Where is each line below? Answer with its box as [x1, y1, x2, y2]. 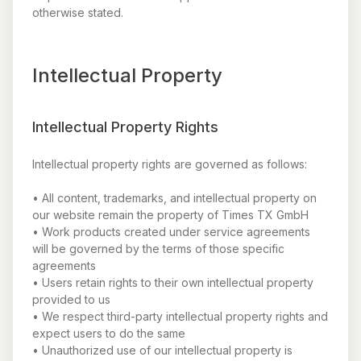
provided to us [32, 293, 110, 306]
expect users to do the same [32, 326, 185, 340]
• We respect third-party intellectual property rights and [32, 309, 328, 323]
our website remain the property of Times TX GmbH [32, 208, 309, 222]
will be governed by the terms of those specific [32, 242, 284, 255]
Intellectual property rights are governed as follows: [32, 157, 307, 171]
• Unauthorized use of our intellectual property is [32, 343, 293, 357]
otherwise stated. [32, 6, 123, 19]
